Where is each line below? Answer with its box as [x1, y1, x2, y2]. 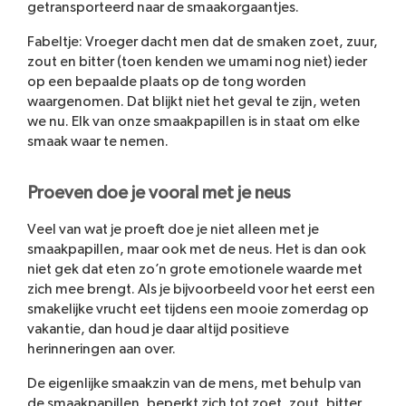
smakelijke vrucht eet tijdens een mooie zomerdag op [27, 301, 369, 316]
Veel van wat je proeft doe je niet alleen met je [27, 221, 319, 237]
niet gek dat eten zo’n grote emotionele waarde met [27, 261, 362, 276]
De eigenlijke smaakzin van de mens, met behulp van [27, 375, 362, 391]
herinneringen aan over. [27, 341, 176, 356]
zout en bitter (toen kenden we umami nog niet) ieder [27, 54, 367, 70]
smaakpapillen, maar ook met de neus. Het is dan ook [27, 241, 366, 256]
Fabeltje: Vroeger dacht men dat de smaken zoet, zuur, [27, 34, 378, 50]
